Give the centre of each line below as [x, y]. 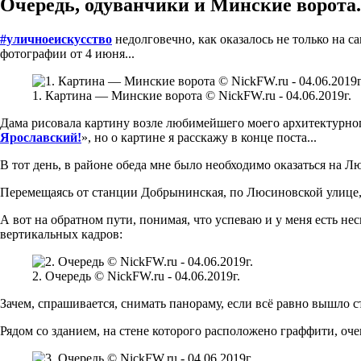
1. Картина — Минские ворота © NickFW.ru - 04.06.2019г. [192, 95]
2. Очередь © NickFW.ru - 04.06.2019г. [136, 276]
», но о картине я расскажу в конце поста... [199, 137]
